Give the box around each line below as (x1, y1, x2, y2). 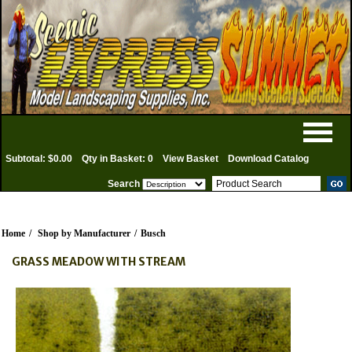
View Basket (163, 153, 218, 164)
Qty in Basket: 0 (82, 153, 153, 164)
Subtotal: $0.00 (5, 153, 72, 164)
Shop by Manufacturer (38, 228, 130, 239)
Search (108, 178, 140, 189)
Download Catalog (228, 153, 309, 164)
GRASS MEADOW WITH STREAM (12, 255, 185, 269)
